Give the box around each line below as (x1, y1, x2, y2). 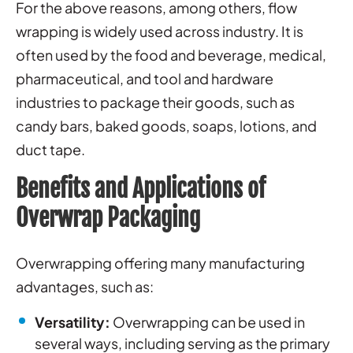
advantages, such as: (16, 277, 154, 296)
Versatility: (35, 313, 113, 332)
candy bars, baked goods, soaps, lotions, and (16, 117, 317, 136)
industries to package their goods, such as (16, 93, 295, 112)
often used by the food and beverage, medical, (16, 46, 326, 65)
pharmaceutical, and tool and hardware (16, 69, 273, 88)
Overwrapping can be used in (113, 313, 305, 332)
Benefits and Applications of (16, 174, 266, 204)
